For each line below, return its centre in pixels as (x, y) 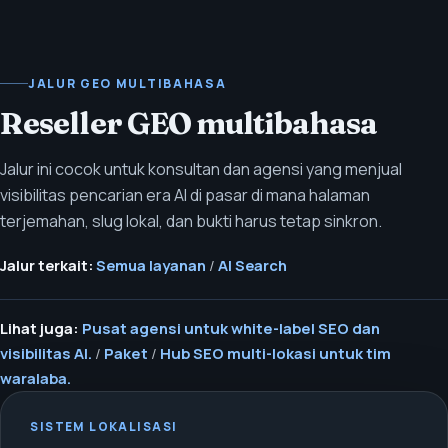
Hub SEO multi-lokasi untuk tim (275, 353)
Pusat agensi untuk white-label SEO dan (231, 328)
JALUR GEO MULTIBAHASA (127, 84)
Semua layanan (151, 264)
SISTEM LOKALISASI (104, 426)
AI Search (252, 264)
